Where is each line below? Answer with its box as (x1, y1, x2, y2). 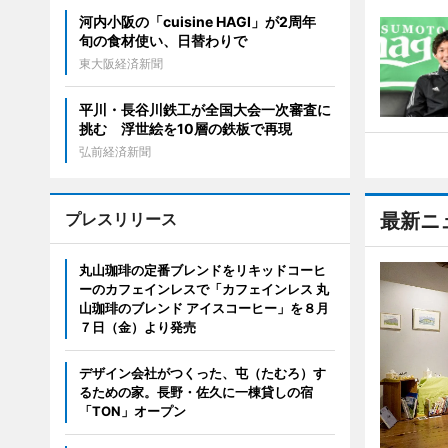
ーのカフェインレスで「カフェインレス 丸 (78, 281, 329, 298)
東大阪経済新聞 (78, 56, 163, 72)
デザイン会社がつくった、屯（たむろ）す (78, 365, 326, 382)
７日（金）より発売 (78, 319, 196, 336)
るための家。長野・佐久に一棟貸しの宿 (78, 384, 313, 401)
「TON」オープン (78, 403, 186, 420)
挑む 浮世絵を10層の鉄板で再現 (78, 120, 292, 138)
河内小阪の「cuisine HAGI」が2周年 (78, 13, 330, 31)
